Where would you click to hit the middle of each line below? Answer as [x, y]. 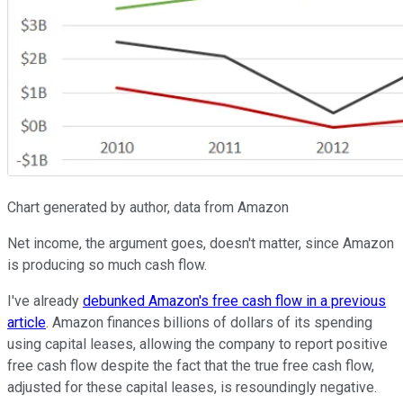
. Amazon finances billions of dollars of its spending [209, 322]
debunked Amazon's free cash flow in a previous [234, 300]
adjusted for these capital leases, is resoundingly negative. [192, 387]
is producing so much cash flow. [107, 264]
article [27, 322]
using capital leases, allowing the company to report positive [197, 344]
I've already [45, 300]
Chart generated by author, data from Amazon [148, 207]
